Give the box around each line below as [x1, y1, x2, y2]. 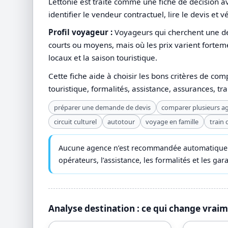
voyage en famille [146, 117, 199, 126]
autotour [107, 117, 135, 126]
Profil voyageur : [48, 27, 113, 38]
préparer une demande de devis [53, 102, 151, 112]
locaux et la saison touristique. [48, 52, 158, 63]
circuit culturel [53, 117, 97, 126]
